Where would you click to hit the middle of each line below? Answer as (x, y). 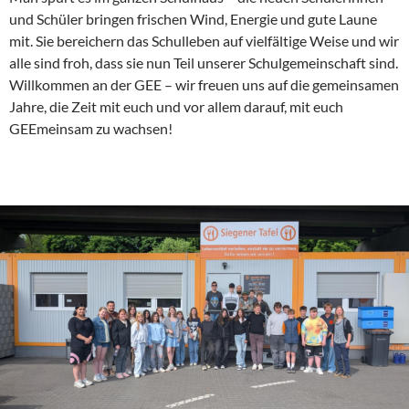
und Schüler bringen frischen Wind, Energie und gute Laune (193, 19)
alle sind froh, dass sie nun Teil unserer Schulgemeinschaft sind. (204, 63)
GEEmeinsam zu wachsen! (91, 129)
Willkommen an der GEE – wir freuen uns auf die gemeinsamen (204, 85)
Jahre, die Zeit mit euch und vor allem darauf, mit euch (176, 107)
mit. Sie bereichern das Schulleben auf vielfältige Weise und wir (204, 41)
